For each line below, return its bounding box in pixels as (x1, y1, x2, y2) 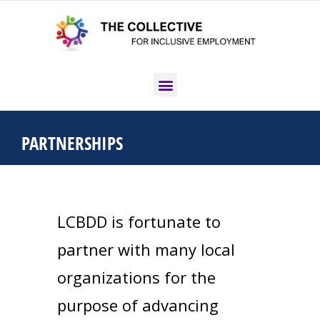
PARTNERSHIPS (21, 131, 123, 156)
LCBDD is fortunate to (57, 211, 221, 233)
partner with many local (57, 239, 235, 261)
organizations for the (57, 266, 216, 289)
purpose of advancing (57, 294, 219, 316)
